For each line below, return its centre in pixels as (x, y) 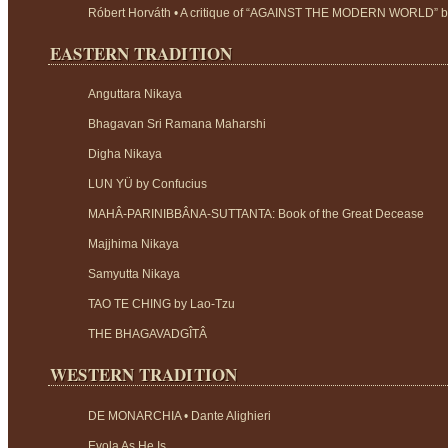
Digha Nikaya (125, 154)
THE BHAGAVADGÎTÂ (147, 334)
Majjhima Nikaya (133, 244)
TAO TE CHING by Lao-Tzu (161, 304)
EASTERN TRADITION (141, 53)
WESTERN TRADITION (144, 374)
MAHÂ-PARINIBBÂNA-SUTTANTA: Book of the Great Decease (256, 214)
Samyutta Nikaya (134, 274)
